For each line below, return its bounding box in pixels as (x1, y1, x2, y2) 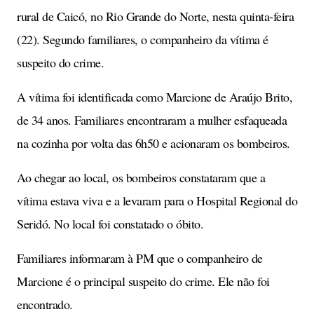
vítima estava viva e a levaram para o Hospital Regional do (17, 192, 297, 210)
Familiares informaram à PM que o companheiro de (17, 250, 263, 267)
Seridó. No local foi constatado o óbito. (17, 215, 203, 233)
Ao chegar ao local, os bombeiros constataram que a (17, 169, 265, 186)
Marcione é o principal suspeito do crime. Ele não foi (17, 273, 270, 290)
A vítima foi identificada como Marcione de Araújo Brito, (17, 88, 292, 106)
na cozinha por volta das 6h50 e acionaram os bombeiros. (17, 135, 290, 152)
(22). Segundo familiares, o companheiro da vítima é (17, 31, 268, 48)
